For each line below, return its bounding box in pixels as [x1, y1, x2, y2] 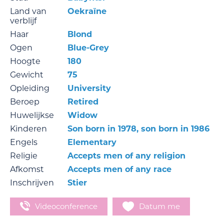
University [67, 83, 111, 93]
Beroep [10, 96, 39, 106]
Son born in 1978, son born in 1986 [67, 123, 209, 133]
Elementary [67, 137, 116, 147]
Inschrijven [10, 177, 54, 187]
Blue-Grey [67, 42, 109, 52]
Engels [10, 137, 37, 147]
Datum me [139, 201, 180, 211]
